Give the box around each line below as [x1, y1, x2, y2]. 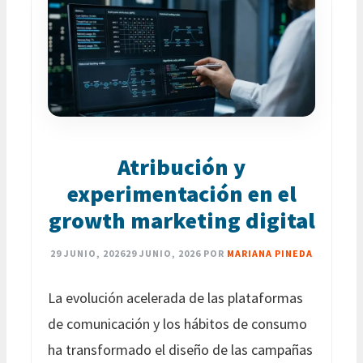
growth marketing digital [48, 205, 315, 235]
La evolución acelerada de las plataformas [48, 288, 303, 307]
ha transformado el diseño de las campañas [48, 340, 313, 359]
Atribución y [117, 152, 246, 181]
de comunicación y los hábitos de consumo [48, 314, 307, 333]
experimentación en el [66, 178, 297, 208]
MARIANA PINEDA [227, 246, 313, 259]
